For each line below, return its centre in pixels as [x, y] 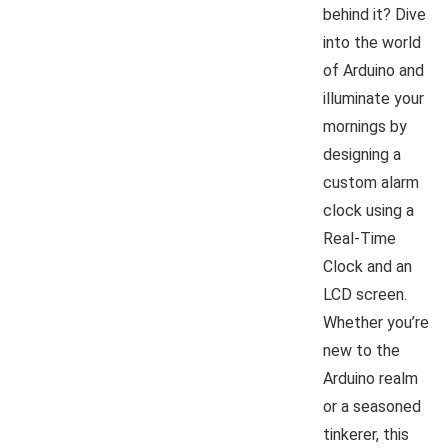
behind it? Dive [374, 14]
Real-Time [359, 238]
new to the [361, 350]
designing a [362, 154]
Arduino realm [370, 378]
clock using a [368, 210]
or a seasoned [372, 406]
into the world [372, 42]
